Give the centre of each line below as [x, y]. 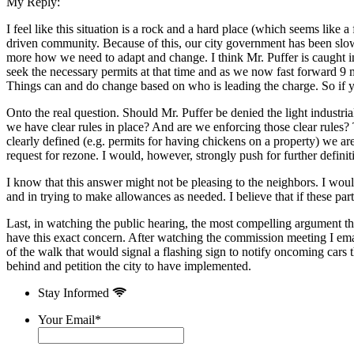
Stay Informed [75, 292]
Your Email [66, 319]
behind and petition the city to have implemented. [129, 265]
